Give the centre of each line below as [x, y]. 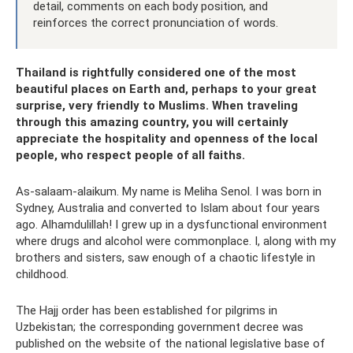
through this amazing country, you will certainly [152, 122]
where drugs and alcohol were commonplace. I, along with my [176, 241]
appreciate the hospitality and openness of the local [167, 139]
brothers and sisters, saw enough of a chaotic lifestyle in [165, 258]
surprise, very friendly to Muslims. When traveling [157, 106]
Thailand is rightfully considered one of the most [156, 72]
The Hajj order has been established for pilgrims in [147, 310]
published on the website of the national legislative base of [171, 344]
